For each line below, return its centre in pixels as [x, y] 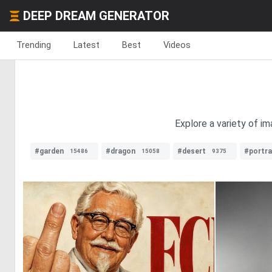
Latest [87, 45]
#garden [49, 151]
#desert [192, 151]
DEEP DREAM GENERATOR [96, 16]
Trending [34, 45]
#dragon [121, 151]
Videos [177, 45]
